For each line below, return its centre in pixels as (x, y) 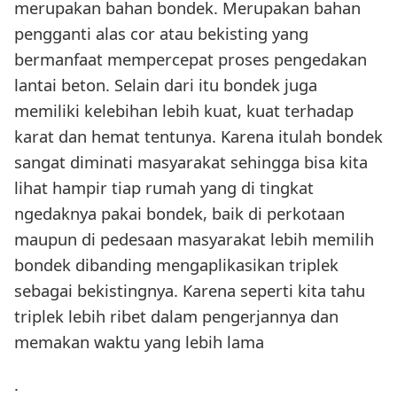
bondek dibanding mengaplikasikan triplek (176, 265)
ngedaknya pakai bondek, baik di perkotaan (179, 214)
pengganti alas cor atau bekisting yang (161, 34)
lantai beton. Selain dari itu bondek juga (166, 85)
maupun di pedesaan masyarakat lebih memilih (194, 239)
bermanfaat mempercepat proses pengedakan (191, 59)
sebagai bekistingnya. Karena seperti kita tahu (190, 291)
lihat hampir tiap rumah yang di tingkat (164, 188)
